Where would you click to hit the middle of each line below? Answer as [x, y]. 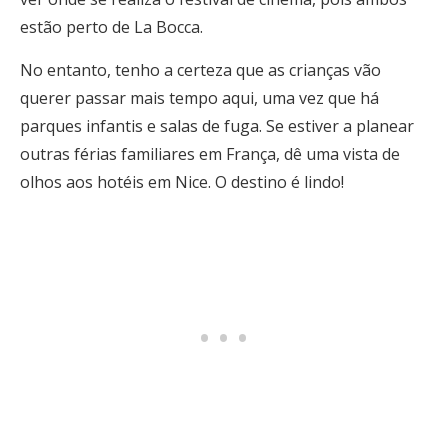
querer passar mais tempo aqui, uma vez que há [199, 98]
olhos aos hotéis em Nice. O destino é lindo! [182, 182]
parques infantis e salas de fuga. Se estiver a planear [217, 126]
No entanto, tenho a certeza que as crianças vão [200, 70]
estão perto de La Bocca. [111, 27]
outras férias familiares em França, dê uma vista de [210, 154]
